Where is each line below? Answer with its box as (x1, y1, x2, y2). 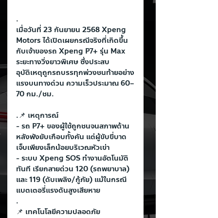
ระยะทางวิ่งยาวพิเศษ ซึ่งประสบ (16, 56, 109, 68)
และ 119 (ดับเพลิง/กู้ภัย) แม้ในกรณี (16, 174, 127, 186)
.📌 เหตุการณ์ (16, 109, 58, 122)
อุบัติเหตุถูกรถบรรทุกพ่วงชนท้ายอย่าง (16, 67, 134, 79)
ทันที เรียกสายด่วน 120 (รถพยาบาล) (16, 163, 131, 175)
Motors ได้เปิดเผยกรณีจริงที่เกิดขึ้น (16, 35, 128, 47)
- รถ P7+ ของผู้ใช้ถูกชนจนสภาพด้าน (16, 120, 129, 132)
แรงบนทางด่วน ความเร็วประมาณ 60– (16, 77, 134, 90)
